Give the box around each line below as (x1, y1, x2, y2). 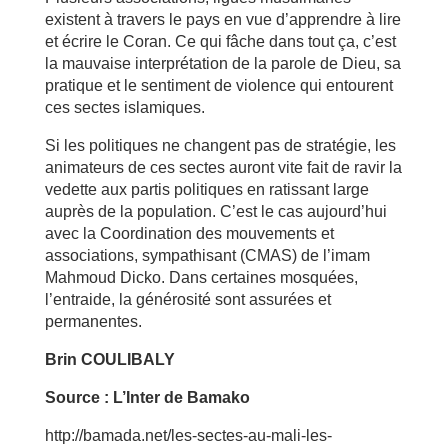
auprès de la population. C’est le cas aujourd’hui (44, 202, 387, 220)
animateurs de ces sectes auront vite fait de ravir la (44, 158, 402, 176)
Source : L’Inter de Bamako (44, 388, 250, 406)
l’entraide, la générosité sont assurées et (44, 290, 331, 308)
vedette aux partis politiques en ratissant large (44, 180, 369, 198)
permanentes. (44, 312, 142, 330)
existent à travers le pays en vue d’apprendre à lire (44, 10, 401, 28)
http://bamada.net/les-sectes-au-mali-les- (44, 426, 332, 444)
